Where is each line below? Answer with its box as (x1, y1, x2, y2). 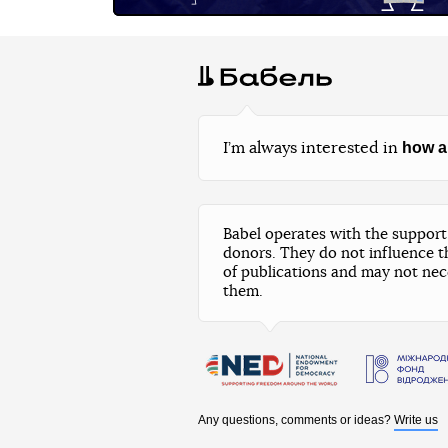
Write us (394, 413, 438, 427)
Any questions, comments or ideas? (198, 413, 394, 427)
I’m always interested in (223, 139, 402, 156)
